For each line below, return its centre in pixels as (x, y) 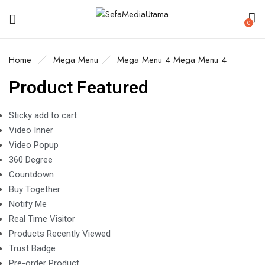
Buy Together (35, 189)
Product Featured (79, 87)
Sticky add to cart (43, 115)
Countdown (31, 174)
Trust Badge (32, 248)
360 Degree (31, 160)
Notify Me (28, 204)
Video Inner (31, 130)
